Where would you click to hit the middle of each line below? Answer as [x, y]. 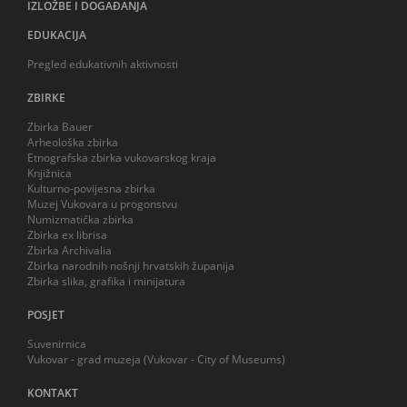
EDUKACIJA [57, 35]
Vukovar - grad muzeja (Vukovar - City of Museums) [156, 359]
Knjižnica [50, 173]
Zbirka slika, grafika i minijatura [106, 281]
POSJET [46, 314]
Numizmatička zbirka [80, 219]
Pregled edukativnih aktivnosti [103, 64]
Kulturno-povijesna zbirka [91, 188]
